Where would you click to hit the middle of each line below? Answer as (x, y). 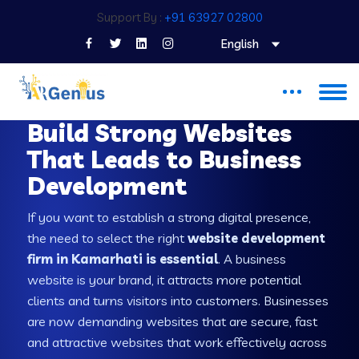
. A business (252, 259)
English (240, 44)
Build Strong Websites (160, 133)
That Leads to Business (165, 159)
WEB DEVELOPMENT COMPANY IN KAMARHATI (171, 107)
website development (257, 238)
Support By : (130, 17)
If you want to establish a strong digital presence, (169, 217)
